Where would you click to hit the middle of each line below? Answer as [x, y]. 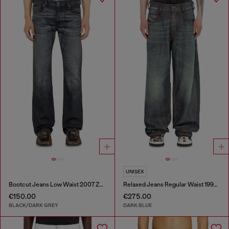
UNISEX [135, 171]
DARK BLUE [137, 205]
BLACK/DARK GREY [33, 205]
